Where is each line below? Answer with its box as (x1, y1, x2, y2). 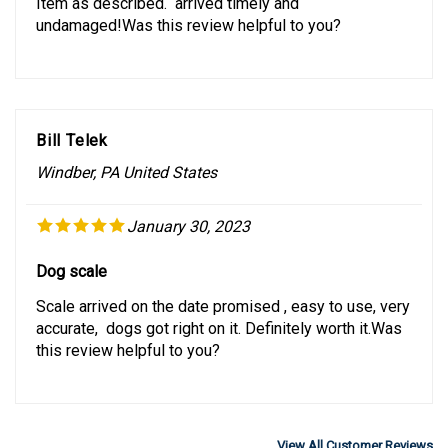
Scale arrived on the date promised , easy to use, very (36, 279, 410, 299)
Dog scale (36, 244, 107, 264)
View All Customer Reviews (277, 420, 433, 436)
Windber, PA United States (36, 145, 217, 165)
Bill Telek (36, 113, 108, 133)
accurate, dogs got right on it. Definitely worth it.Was (36, 301, 402, 321)
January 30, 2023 (127, 199, 250, 219)
